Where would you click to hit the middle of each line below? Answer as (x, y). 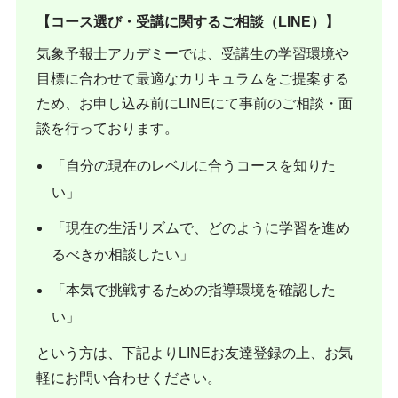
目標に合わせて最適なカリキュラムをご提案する (193, 78)
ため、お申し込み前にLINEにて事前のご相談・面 (195, 103)
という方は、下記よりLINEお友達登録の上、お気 (195, 354)
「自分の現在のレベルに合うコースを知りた (194, 165)
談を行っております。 (108, 128)
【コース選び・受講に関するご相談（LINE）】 (188, 22)
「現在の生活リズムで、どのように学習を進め (201, 227)
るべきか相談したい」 (123, 254)
